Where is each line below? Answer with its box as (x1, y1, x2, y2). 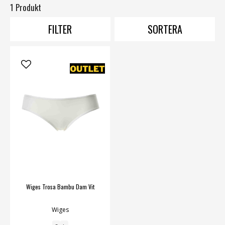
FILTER (48, 22, 72, 37)
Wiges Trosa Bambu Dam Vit (26, 182, 94, 191)
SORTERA (147, 22, 182, 37)
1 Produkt (10, 1, 41, 14)
